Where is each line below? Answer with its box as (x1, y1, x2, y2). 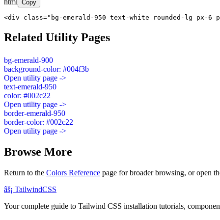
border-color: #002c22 (4, 117, 73, 126)
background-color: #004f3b (4, 64, 89, 73)
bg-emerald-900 (4, 55, 53, 64)
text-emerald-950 (4, 82, 56, 91)
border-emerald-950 (4, 109, 65, 117)
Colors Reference (46, 168, 100, 177)
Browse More (4, 145, 72, 158)
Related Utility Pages (4, 30, 110, 44)
